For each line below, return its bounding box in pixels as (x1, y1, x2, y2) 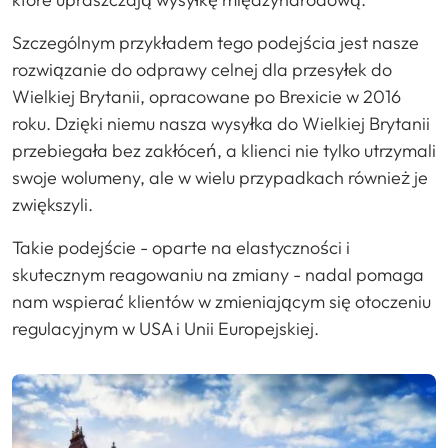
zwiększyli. (12, 192, 93, 216)
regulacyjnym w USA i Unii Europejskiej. (12, 316, 319, 340)
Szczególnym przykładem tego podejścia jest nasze (12, 30, 419, 54)
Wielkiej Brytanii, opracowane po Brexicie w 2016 (12, 84, 401, 108)
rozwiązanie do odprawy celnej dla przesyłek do (12, 57, 392, 81)
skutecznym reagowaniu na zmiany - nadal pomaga (12, 262, 424, 286)
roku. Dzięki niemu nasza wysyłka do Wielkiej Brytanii (12, 111, 430, 135)
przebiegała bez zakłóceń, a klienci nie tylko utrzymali (12, 138, 436, 162)
